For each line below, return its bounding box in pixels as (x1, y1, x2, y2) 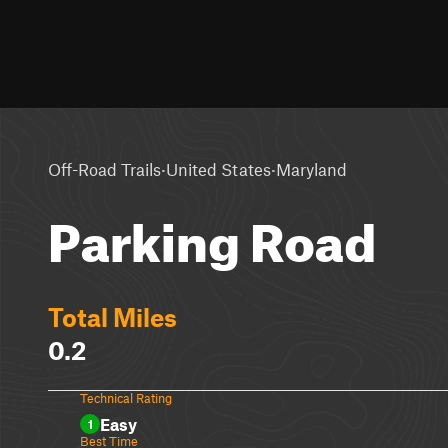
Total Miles (48, 302, 177, 332)
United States (166, 158, 271, 179)
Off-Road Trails (48, 158, 161, 179)
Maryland (276, 158, 347, 179)
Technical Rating (80, 390, 172, 406)
